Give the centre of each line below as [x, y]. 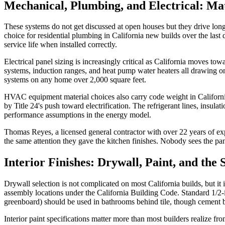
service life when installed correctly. [61, 45]
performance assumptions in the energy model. [78, 115]
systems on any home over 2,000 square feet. [75, 80]
